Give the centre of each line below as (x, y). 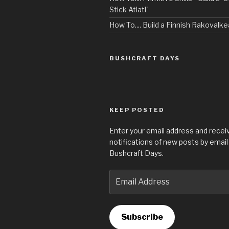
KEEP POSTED (137, 110)
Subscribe (142, 217)
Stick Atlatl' (129, 9)
